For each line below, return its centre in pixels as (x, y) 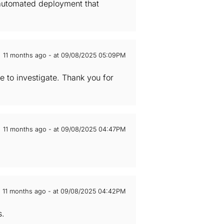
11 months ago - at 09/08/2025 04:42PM (64, 191)
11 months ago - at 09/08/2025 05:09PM (64, 55)
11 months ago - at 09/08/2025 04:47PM (64, 129)
